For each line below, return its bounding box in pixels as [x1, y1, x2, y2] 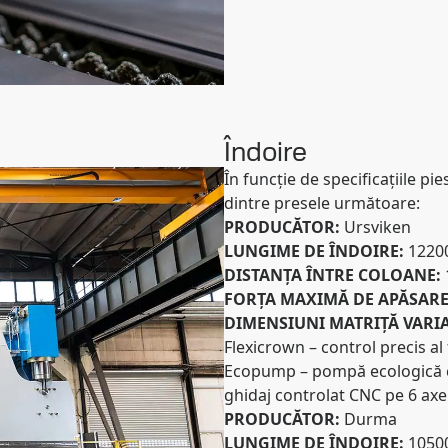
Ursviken [344, 216, 411, 238]
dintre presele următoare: [224, 192, 420, 214]
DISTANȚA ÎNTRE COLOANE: [224, 264, 445, 286]
